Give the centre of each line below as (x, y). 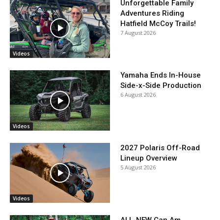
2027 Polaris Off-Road (160, 148)
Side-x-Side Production (161, 86)
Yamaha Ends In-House (161, 75)
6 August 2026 (138, 95)
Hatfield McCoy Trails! (158, 24)
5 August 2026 (138, 167)
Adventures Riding (152, 13)
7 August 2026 (138, 33)
